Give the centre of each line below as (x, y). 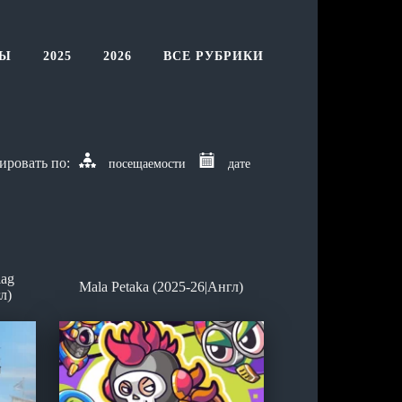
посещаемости (147, 164)
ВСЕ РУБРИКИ (214, 56)
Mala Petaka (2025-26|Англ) (162, 286)
